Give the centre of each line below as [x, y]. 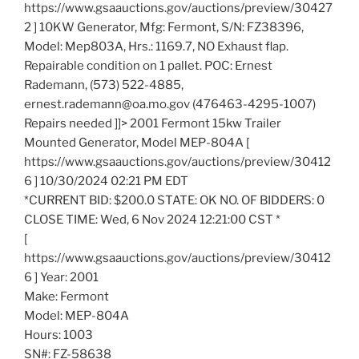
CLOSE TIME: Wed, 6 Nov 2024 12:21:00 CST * [152, 220]
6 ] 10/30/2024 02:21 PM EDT [106, 182]
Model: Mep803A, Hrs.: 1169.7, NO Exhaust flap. [156, 47]
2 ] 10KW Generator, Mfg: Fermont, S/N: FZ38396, [164, 28]
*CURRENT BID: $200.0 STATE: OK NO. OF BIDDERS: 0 [174, 201]
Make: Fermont [67, 297]
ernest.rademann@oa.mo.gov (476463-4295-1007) [170, 105]
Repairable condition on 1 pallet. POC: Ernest [148, 66]
